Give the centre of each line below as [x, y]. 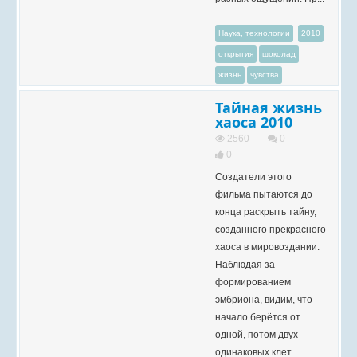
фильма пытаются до [264, 194]
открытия [236, 54]
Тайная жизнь [269, 108]
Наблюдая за [245, 265]
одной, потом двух [257, 335]
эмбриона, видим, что [264, 300]
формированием [253, 282]
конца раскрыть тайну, [266, 212]
